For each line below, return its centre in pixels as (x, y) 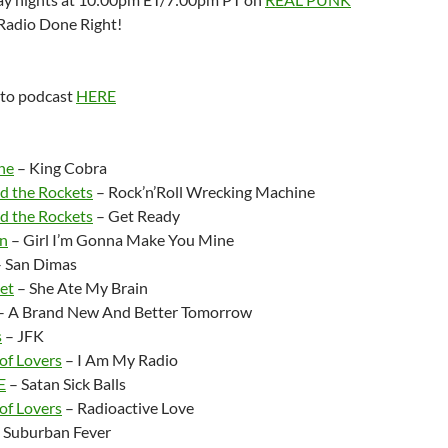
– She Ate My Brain (81, 287)
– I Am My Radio (120, 359)
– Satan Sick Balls (66, 383)
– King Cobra (60, 167)
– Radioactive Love (128, 407)
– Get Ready (136, 215)
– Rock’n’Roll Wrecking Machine (204, 191)
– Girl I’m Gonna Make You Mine (121, 239)
